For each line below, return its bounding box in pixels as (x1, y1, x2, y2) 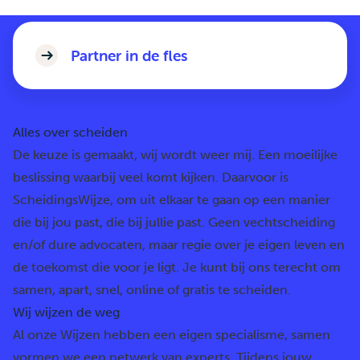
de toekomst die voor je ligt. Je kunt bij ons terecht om (13, 260, 341, 275)
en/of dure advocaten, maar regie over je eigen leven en (13, 237, 345, 252)
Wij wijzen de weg (13, 305, 120, 320)
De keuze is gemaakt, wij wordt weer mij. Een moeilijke (13, 147, 337, 162)
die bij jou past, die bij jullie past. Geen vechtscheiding (13, 215, 335, 230)
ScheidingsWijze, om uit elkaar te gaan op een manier (13, 192, 330, 207)
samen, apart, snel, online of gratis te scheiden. (13, 282, 291, 297)
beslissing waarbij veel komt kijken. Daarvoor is (13, 170, 288, 185)
